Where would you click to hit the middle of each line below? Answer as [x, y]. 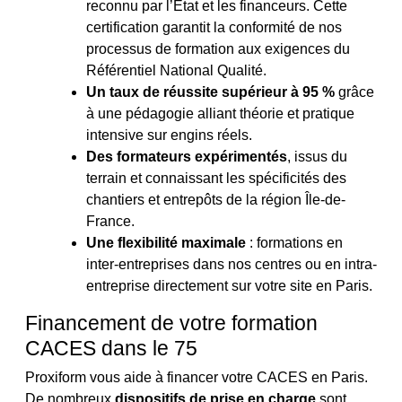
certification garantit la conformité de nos [214, 28]
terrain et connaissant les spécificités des [216, 179]
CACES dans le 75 [111, 348]
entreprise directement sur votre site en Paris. [229, 286]
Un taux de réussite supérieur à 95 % [210, 92]
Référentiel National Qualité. [176, 71]
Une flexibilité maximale [166, 243]
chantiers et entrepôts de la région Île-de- [216, 200]
